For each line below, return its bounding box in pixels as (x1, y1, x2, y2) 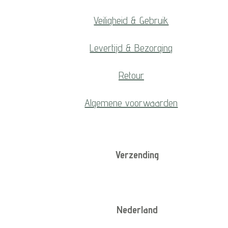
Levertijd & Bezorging (90, 42, 173, 54)
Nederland (116, 204, 158, 216)
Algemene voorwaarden (84, 97, 178, 109)
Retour (118, 69, 144, 82)
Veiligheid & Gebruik (94, 14, 169, 27)
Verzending (115, 149, 159, 161)
